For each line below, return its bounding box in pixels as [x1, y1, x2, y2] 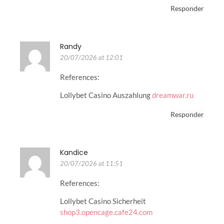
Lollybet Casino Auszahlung [60, 90, 152, 100]
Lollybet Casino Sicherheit [60, 196, 146, 205]
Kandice [60, 147, 88, 157]
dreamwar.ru [152, 90, 193, 100]
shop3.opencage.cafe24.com [60, 207, 152, 216]
